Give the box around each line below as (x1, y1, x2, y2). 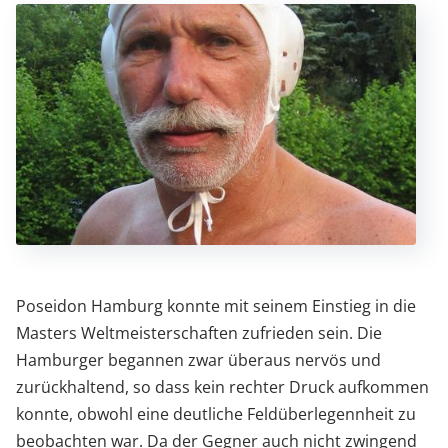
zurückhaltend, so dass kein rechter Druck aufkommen (15, 375, 429, 398)
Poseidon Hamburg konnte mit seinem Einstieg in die (15, 294, 416, 317)
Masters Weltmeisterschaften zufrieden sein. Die (15, 321, 382, 344)
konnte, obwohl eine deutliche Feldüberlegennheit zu (15, 402, 416, 425)
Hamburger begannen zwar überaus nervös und (15, 348, 381, 371)
